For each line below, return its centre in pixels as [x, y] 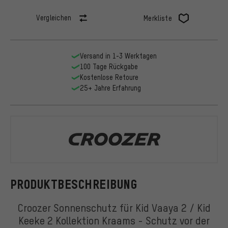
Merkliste [158, 18]
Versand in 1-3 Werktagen [118, 56]
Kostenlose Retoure [109, 77]
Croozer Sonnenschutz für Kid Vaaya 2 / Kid [114, 207]
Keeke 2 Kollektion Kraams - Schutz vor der [114, 220]
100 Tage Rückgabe [109, 67]
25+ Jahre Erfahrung [110, 88]
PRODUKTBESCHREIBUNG [74, 184]
